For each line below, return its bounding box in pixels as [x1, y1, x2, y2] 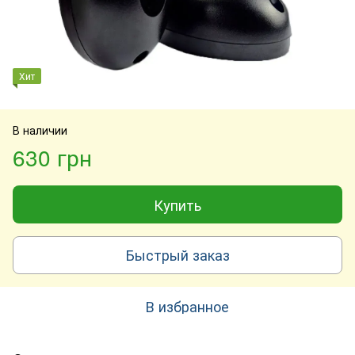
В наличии [13, 121, 67, 138]
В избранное [145, 295, 229, 316]
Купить [154, 193, 201, 215]
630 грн [13, 140, 92, 173]
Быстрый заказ [125, 244, 230, 265]
